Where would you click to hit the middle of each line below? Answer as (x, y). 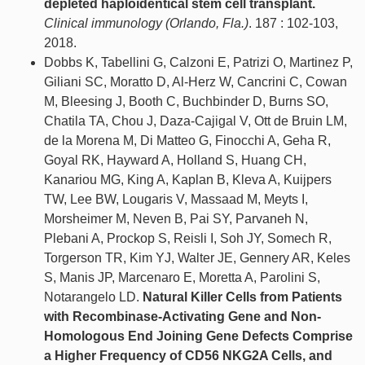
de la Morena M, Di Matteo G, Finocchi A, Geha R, (187, 141)
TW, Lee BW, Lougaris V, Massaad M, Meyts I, (176, 200)
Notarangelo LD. (93, 297)
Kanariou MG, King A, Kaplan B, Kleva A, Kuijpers (188, 180)
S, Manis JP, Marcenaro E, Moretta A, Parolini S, (182, 278)
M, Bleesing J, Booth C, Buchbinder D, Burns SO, (186, 102)
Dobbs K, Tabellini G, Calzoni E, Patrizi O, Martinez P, (198, 63)
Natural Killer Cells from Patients (242, 297)
